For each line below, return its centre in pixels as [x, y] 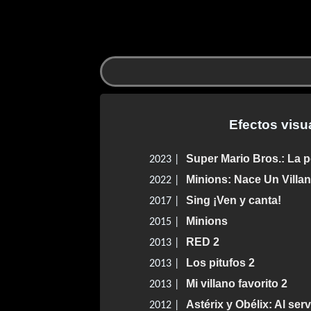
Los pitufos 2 [220, 263]
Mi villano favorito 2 [236, 284]
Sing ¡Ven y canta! [233, 201]
